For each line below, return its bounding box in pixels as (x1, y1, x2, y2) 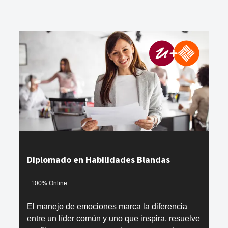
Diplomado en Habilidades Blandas (27, 153, 170, 166)
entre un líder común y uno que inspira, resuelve (27, 214, 201, 223)
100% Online (31, 180, 68, 187)
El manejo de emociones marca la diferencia (27, 202, 188, 211)
